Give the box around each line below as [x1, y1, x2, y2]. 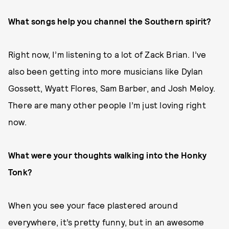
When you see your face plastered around [8, 199, 178, 210]
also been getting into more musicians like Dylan [8, 65, 203, 76]
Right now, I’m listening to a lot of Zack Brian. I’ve [8, 49, 207, 59]
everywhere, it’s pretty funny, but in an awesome [8, 216, 204, 227]
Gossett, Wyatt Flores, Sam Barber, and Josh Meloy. [8, 82, 216, 93]
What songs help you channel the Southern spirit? [8, 15, 212, 26]
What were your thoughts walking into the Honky [8, 149, 207, 160]
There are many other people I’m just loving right [8, 99, 206, 110]
